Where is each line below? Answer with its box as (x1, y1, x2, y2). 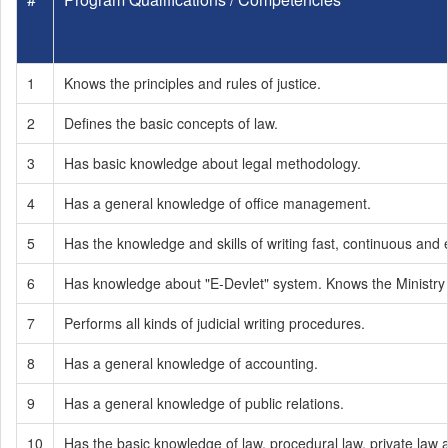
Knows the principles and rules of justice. (64, 73, 321, 93)
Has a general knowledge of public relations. (64, 393, 344, 413)
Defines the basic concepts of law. (64, 113, 278, 133)
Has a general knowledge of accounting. (64, 353, 318, 373)
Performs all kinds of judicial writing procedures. (64, 313, 365, 333)
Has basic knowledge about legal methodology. (64, 153, 361, 173)
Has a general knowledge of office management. (64, 193, 371, 213)
